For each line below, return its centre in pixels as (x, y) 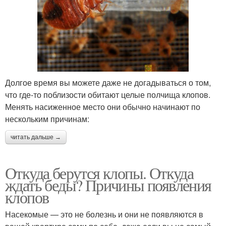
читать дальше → (36, 137)
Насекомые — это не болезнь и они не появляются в (104, 214)
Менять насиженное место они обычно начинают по (103, 107)
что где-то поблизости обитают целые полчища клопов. (108, 95)
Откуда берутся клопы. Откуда (99, 173)
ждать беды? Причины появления (108, 185)
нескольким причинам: (47, 119)
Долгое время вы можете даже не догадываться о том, (108, 82)
